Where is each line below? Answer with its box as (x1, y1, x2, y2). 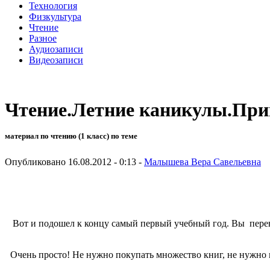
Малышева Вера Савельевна (144, 156, 261, 167)
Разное (29, 33, 57, 43)
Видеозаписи (29, 54, 83, 65)
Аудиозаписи (29, 43, 83, 54)
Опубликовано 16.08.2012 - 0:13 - (5, 156, 144, 167)
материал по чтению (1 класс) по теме (5, 131, 137, 141)
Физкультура (29, 11, 81, 22)
